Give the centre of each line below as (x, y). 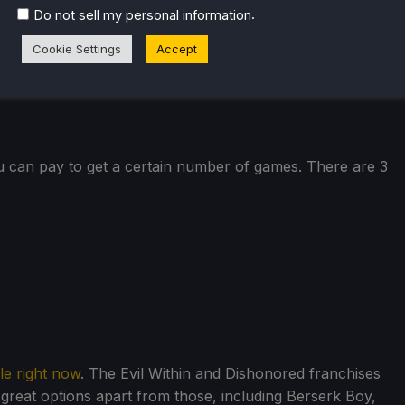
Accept (177, 48)
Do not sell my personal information (142, 15)
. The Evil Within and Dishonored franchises (231, 374)
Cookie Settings (77, 48)
